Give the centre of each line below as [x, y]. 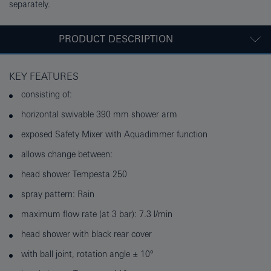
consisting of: [47, 95]
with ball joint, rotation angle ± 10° [87, 254]
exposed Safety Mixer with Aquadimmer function [114, 135]
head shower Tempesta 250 [74, 175]
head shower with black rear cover [87, 234]
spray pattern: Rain [58, 194]
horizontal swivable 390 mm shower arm [99, 115]
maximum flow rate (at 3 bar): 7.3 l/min [97, 214]
